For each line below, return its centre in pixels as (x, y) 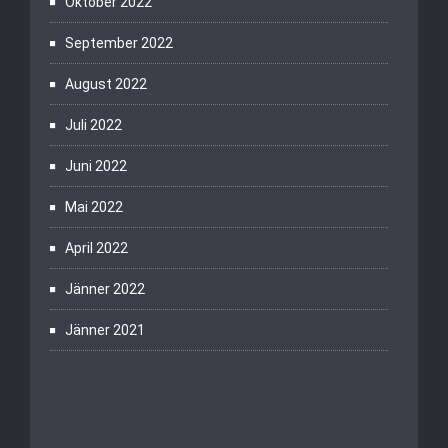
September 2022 (119, 43)
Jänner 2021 (105, 330)
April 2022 (96, 248)
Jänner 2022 (105, 289)
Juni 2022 (96, 166)
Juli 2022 (93, 125)
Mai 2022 (94, 207)
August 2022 (106, 84)
